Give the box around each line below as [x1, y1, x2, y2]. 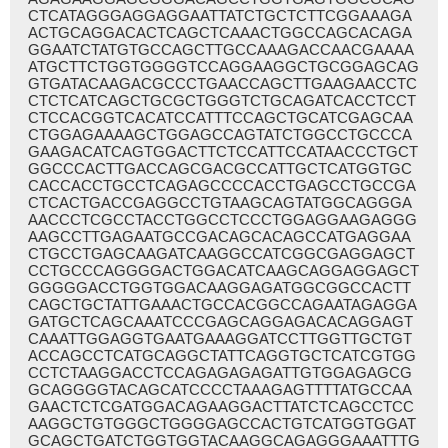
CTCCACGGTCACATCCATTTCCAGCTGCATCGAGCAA [28, 109, 413, 126]
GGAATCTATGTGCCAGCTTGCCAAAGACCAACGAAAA [28, 41, 414, 58]
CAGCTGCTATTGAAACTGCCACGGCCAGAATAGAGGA [28, 296, 417, 313]
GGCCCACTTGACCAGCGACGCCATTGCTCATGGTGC [28, 160, 412, 177]
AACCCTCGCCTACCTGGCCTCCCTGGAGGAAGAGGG [28, 211, 417, 228]
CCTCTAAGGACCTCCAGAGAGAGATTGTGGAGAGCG [28, 364, 412, 381]
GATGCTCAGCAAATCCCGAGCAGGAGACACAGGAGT [28, 313, 413, 330]
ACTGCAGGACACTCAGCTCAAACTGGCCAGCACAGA [28, 24, 412, 41]
